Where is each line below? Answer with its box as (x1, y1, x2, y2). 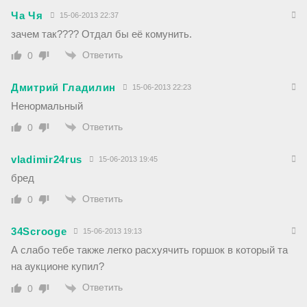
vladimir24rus (11, 153, 83, 166)
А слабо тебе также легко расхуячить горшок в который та (11, 244, 288, 256)
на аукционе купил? (11, 260, 104, 273)
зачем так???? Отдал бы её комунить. (11, 27, 192, 40)
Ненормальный (11, 99, 83, 112)
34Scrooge (11, 225, 67, 238)
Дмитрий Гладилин (11, 81, 116, 93)
